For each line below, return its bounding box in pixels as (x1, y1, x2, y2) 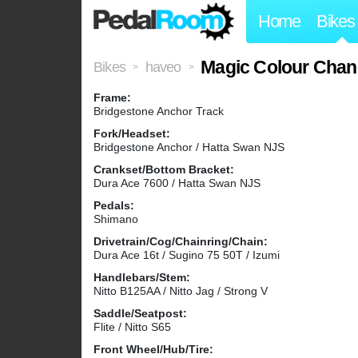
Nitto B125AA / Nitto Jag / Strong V (93, 284, 268, 298)
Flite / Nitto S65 (93, 320, 171, 334)
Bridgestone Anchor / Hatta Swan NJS (93, 141, 284, 154)
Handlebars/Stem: (93, 271, 190, 284)
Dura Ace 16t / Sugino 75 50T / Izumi (93, 249, 280, 262)
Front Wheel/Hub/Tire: (93, 343, 213, 356)
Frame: (93, 91, 131, 105)
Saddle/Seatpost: (93, 307, 187, 320)
